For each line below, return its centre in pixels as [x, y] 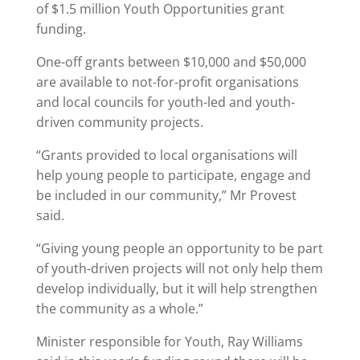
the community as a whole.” [119, 309]
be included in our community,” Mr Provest [166, 195]
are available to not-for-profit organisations [167, 82]
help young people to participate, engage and [173, 175]
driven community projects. [119, 122]
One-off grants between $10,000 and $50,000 [171, 62]
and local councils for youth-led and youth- [165, 102]
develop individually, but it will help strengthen [176, 288]
